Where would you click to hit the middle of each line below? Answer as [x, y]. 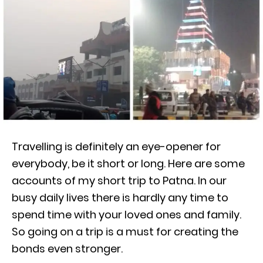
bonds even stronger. [67, 249]
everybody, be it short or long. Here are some [128, 163]
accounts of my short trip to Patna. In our [119, 181]
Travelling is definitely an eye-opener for [116, 146]
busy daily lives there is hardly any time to [120, 198]
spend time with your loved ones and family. [127, 215]
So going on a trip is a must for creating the [125, 232]
